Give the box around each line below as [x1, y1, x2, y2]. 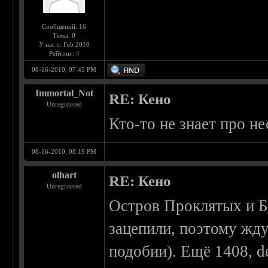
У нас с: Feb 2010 [38, 41, 90, 48]
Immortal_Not [35, 88, 93, 99]
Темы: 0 [53, 32, 76, 39]
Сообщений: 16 [42, 23, 87, 31]
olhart [51, 170, 77, 181]
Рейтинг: [48, 50, 76, 57]
